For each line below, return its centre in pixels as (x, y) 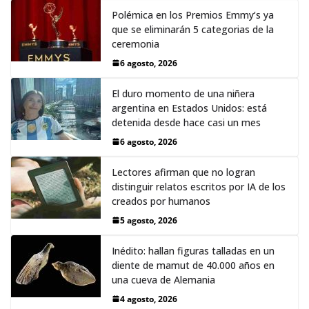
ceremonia (136, 43)
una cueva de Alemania (163, 279)
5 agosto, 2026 (149, 220)
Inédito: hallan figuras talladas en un (193, 250)
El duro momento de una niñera (183, 93)
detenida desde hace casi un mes (186, 122)
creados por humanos (161, 201)
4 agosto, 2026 (149, 299)
